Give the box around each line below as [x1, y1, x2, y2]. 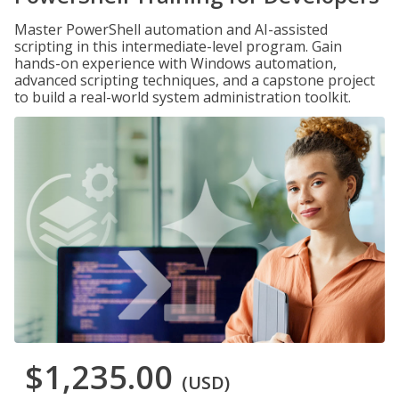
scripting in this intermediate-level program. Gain [14, 37, 342, 56]
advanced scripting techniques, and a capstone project [14, 70, 375, 90]
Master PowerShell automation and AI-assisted [14, 20, 328, 39]
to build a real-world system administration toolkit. [14, 87, 351, 107]
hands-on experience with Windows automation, [14, 53, 337, 73]
